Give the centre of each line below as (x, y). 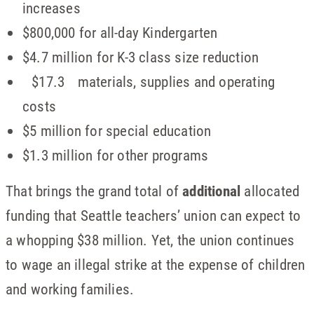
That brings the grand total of (94, 190)
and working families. (70, 288)
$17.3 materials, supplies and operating (149, 81)
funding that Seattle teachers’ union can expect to (153, 215)
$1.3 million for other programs (116, 155)
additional (212, 190)
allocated (270, 190)
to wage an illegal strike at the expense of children (156, 264)
